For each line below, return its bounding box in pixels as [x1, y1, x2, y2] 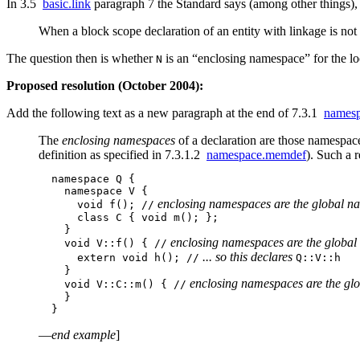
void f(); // [39, 198, 154, 211]
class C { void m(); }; [39, 211, 219, 223]
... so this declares [199, 249, 296, 264]
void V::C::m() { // [39, 277, 186, 290]
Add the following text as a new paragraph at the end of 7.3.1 [6, 105, 324, 120]
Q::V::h [296, 251, 341, 264]
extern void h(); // [39, 251, 199, 264]
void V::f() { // [39, 236, 167, 249]
